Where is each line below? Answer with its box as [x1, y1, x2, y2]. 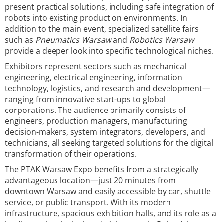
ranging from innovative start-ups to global [5, 94, 166, 105]
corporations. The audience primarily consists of [5, 105, 186, 115]
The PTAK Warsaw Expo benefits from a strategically [5, 164, 198, 175]
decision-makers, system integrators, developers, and [5, 126, 205, 137]
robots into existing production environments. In [5, 12, 187, 23]
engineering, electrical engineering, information [5, 72, 182, 83]
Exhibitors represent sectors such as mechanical [5, 61, 186, 72]
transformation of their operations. [5, 148, 137, 159]
